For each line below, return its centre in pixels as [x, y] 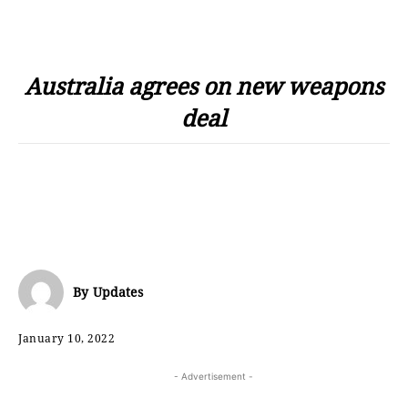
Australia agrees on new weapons [204, 86]
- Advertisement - [213, 376]
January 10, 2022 [66, 338]
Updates [118, 292]
